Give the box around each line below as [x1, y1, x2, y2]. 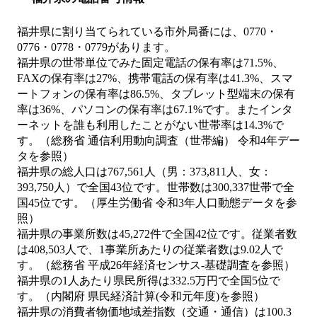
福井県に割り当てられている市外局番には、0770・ [17, 25, 277, 38]
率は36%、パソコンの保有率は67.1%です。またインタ [17, 103, 293, 116]
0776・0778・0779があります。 [17, 41, 175, 54]
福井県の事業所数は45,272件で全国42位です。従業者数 [17, 228, 297, 241]
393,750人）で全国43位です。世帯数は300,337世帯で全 [17, 181, 294, 194]
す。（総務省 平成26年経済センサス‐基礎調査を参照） [17, 259, 295, 272]
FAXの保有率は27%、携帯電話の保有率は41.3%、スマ [17, 72, 293, 85]
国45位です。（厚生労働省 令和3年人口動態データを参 [17, 197, 297, 209]
